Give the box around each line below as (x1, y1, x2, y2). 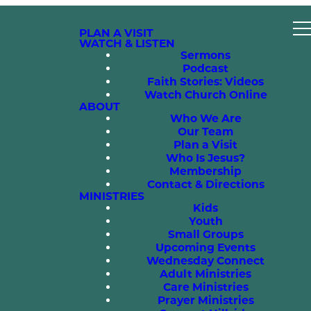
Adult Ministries (160, 267, 251, 280)
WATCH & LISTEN (79, 37, 175, 50)
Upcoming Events (155, 241, 255, 254)
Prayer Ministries (157, 294, 254, 307)
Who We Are (169, 112, 242, 125)
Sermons (180, 49, 230, 62)
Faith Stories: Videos (147, 75, 264, 88)
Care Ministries (162, 280, 249, 294)
